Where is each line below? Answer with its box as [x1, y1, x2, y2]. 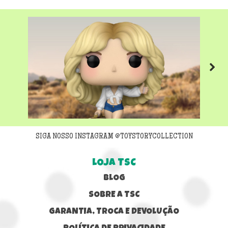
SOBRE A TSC [89, 191, 139, 200]
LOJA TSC [92, 158, 136, 169]
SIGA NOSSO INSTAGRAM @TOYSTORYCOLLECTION [35, 133, 193, 141]
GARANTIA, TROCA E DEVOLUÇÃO [49, 208, 179, 217]
